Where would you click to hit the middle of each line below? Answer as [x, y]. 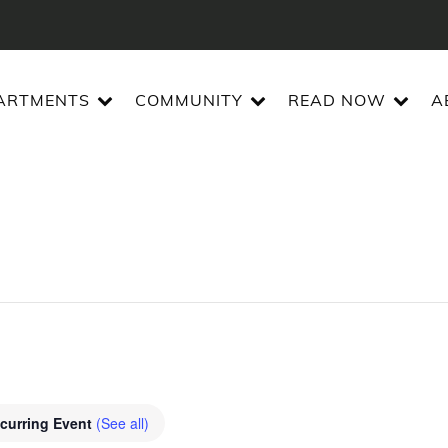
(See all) [122, 423]
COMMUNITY [188, 100]
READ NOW [336, 100]
